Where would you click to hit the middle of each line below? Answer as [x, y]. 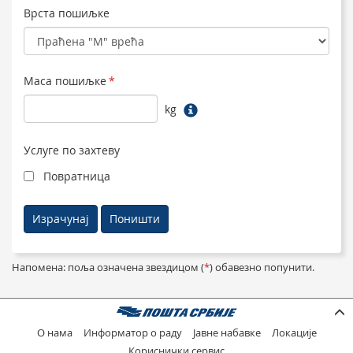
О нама [54, 333]
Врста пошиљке [67, 13]
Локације [294, 333]
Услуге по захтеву [72, 150]
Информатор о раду [132, 333]
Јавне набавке [227, 333]
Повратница [77, 176]
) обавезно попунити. [262, 268]
